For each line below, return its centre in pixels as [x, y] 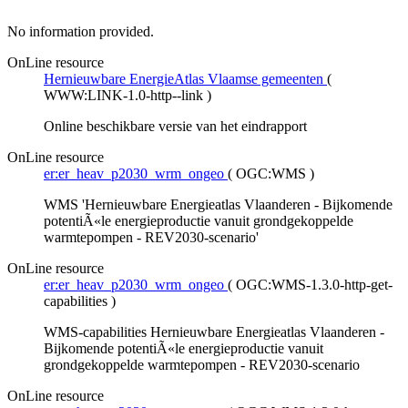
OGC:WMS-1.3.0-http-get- [314, 284]
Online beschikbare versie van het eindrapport [175, 126]
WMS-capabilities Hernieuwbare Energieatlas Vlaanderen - [214, 331]
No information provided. [81, 31]
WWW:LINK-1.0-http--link [125, 95]
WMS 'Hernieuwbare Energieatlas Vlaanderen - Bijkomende [218, 204]
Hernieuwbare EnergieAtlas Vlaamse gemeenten [185, 78]
